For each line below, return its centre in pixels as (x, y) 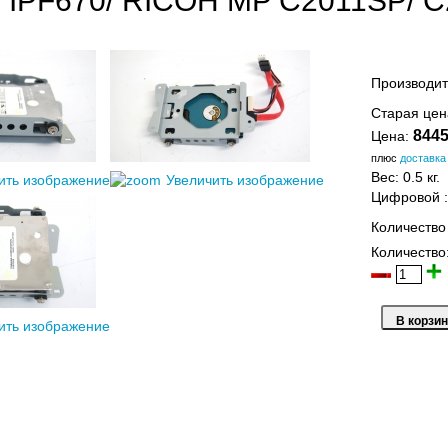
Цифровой (405, 198)
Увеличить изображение (244, 181)
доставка (422, 158)
